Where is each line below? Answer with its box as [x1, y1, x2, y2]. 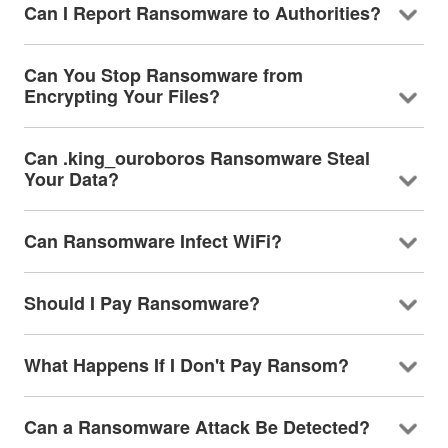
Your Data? [23, 165, 119, 192]
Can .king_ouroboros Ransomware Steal [23, 144, 370, 171]
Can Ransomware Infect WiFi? [23, 227, 282, 254]
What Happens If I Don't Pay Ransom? [23, 351, 349, 378]
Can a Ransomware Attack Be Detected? [23, 413, 370, 440]
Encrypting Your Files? [23, 82, 220, 109]
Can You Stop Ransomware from [23, 61, 303, 88]
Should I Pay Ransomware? [23, 289, 260, 316]
